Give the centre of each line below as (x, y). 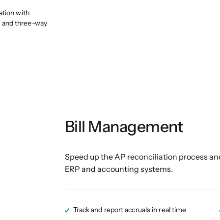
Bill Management (124, 127)
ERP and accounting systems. (119, 169)
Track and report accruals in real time (130, 209)
